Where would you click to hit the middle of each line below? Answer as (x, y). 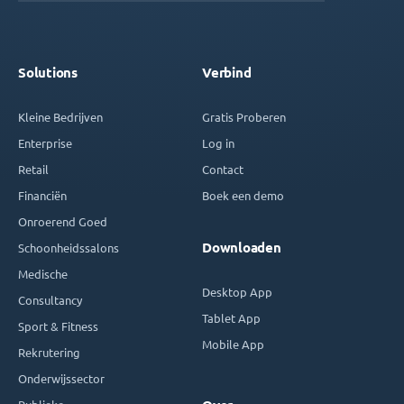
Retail (33, 170)
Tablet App (231, 318)
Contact (223, 170)
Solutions (48, 73)
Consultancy (50, 300)
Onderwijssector (61, 379)
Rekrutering (49, 353)
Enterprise (45, 143)
